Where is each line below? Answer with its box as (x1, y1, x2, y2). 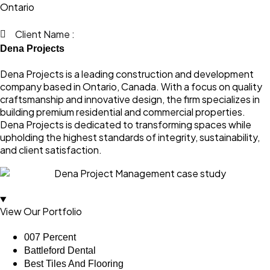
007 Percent (24, 232, 76, 243)
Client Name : (15, 28, 75, 41)
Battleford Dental (24, 245, 96, 256)
